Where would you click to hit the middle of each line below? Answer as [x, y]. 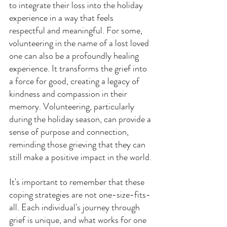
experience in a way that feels [62, 18]
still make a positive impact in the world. [80, 157]
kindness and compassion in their [69, 94]
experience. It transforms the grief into [79, 69]
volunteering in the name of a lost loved [80, 43]
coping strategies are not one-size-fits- [80, 195]
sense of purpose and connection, [70, 132]
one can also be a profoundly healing [75, 56]
